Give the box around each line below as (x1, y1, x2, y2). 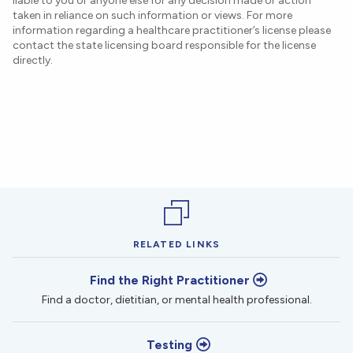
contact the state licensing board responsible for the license (13, 39, 316, 53)
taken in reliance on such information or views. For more (13, 9, 292, 23)
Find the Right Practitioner (89, 273, 250, 288)
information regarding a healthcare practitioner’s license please (13, 24, 331, 38)
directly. (13, 54, 53, 68)
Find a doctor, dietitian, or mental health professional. (41, 293, 312, 307)
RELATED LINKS (132, 239, 221, 251)
